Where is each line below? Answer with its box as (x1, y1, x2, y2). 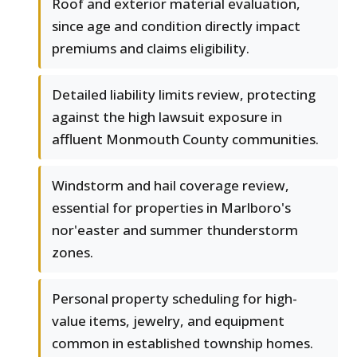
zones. (52, 243, 93, 262)
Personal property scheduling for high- (52, 289, 297, 308)
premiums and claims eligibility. (52, 39, 249, 58)
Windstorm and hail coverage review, (52, 176, 289, 195)
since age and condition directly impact (52, 17, 300, 36)
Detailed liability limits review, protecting (52, 85, 316, 104)
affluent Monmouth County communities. (52, 130, 319, 149)
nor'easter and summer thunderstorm (52, 221, 298, 240)
